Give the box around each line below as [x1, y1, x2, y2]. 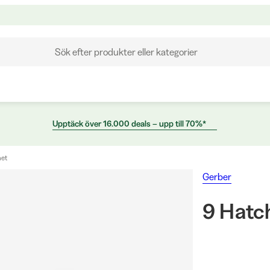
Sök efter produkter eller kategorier [54, 46, 198, 58]
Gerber [202, 171, 231, 183]
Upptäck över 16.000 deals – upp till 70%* [52, 118, 206, 129]
